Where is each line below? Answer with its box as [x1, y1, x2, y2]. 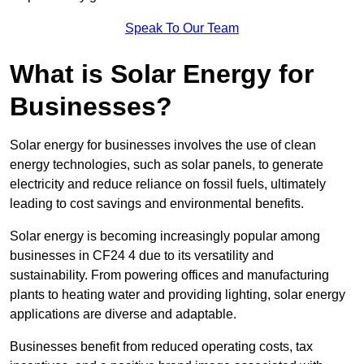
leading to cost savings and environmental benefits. [10, 197, 304, 211]
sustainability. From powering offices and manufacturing [10, 268, 329, 283]
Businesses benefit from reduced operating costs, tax [10, 340, 313, 354]
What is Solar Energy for [10, 59, 314, 89]
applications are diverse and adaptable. [10, 307, 236, 322]
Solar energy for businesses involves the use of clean [10, 138, 316, 153]
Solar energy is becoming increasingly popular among [10, 229, 320, 244]
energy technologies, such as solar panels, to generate [10, 158, 323, 172]
